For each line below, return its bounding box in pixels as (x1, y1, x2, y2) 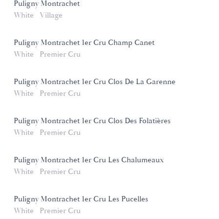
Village (40, 10, 63, 21)
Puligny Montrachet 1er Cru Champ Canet (14, 37, 154, 48)
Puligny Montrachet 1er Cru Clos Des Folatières (14, 115, 171, 126)
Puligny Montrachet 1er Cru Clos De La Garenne (14, 76, 175, 87)
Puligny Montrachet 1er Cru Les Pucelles (14, 194, 148, 204)
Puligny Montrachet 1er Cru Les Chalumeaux (14, 154, 164, 165)
